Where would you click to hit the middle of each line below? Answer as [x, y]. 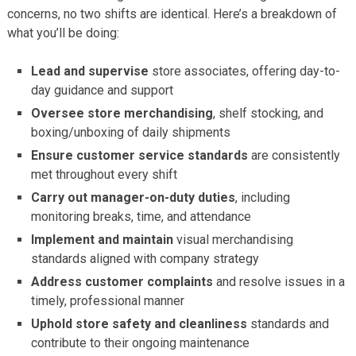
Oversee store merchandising [122, 113]
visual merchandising [234, 239]
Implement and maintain [103, 239]
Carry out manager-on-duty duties [133, 197]
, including [263, 197]
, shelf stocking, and [269, 113]
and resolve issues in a [279, 281]
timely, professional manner [108, 300]
